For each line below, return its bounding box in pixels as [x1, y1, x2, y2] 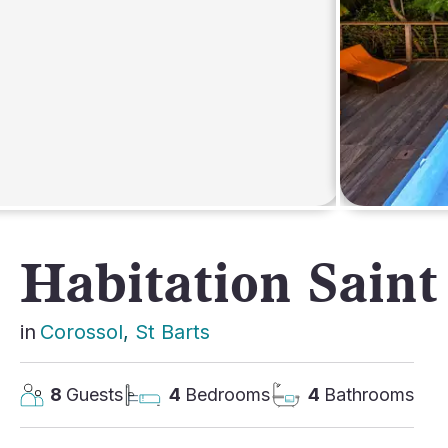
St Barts [135, 320, 210, 344]
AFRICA [64, 31, 131, 52]
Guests [66, 384, 123, 405]
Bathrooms [324, 384, 414, 405]
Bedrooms [185, 384, 270, 405]
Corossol [40, 320, 123, 344]
